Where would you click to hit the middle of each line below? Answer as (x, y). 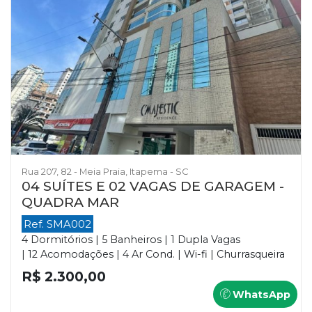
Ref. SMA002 (57, 224)
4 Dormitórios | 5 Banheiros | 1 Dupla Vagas (131, 239)
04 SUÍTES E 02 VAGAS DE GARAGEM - (153, 186)
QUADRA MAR (70, 202)
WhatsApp (260, 294)
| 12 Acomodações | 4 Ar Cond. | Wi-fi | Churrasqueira (153, 254)
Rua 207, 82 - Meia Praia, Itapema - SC (105, 171)
